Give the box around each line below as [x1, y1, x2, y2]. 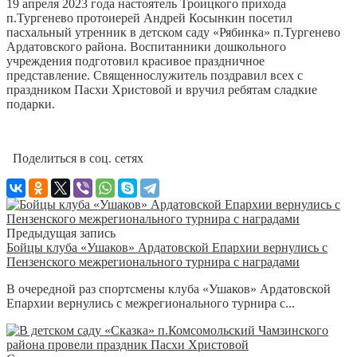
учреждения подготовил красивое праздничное [6, 53, 265, 68]
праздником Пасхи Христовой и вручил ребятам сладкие [6, 82, 317, 96]
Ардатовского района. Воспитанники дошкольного [6, 39, 286, 53]
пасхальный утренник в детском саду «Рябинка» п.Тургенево [6, 25, 340, 39]
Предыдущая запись [6, 226, 116, 240]
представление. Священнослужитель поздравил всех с [6, 68, 303, 82]
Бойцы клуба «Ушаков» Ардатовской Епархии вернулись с [6, 240, 328, 254]
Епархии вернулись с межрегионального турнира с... [6, 296, 295, 310]
